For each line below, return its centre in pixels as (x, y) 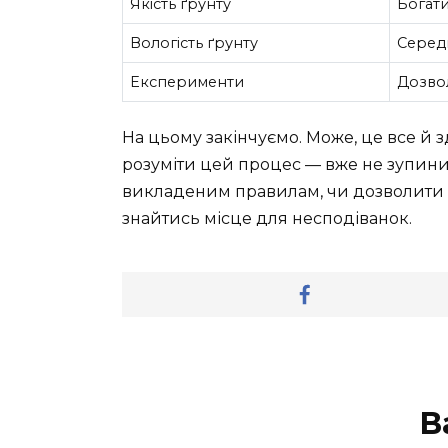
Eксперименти (187, 82)
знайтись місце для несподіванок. (267, 218)
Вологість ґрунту (194, 43)
